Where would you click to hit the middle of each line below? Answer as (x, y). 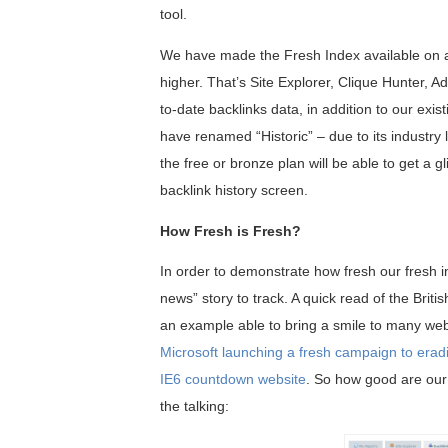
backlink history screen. (234, 189)
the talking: (194, 406)
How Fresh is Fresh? (230, 230)
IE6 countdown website (233, 379)
